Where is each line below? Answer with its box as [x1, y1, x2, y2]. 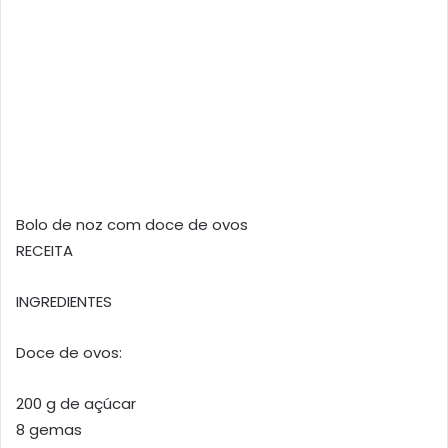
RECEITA [16, 239, 73, 261]
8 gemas [16, 418, 82, 440]
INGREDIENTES [16, 290, 112, 312]
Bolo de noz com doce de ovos [16, 213, 248, 235]
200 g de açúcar [16, 392, 136, 414]
